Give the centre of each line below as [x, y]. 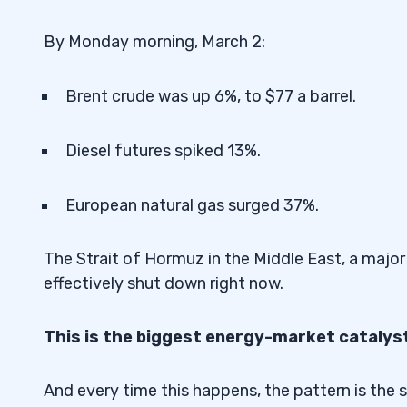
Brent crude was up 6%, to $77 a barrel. [211, 96]
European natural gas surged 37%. [192, 205]
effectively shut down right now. [164, 283]
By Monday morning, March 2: [154, 41]
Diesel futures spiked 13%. [163, 150]
